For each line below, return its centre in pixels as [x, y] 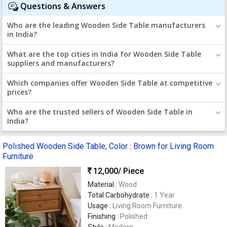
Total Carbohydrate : [121, 195]
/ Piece [131, 171]
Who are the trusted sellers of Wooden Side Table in [100, 112]
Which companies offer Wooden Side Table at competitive [110, 83]
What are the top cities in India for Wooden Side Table [104, 54]
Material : [103, 185]
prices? [19, 92]
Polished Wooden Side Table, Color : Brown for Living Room [108, 146]
